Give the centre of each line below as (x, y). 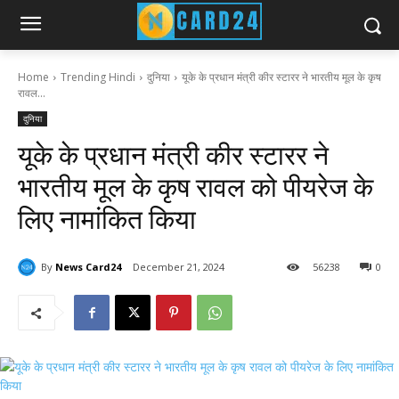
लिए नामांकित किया (107, 220)
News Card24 (88, 266)
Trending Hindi (98, 77)
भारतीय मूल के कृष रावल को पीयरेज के (195, 187)
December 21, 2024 (179, 267)
